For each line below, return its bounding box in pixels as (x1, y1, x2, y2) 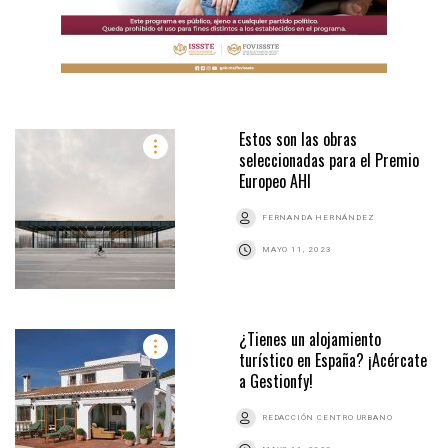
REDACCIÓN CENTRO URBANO (262, 412, 393, 422)
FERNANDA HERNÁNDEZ (262, 212, 375, 222)
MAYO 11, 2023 (262, 244, 332, 254)
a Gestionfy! (239, 368, 313, 393)
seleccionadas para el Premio (239, 147, 419, 172)
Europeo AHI (239, 168, 311, 193)
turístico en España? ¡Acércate (239, 347, 427, 372)
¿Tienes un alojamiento (239, 326, 381, 351)
